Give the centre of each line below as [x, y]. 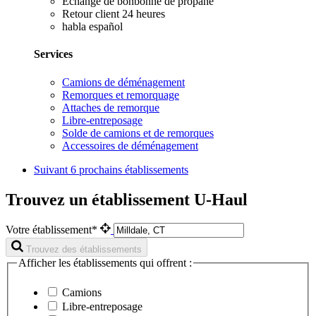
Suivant [52, 169]
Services [53, 54]
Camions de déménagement [123, 82]
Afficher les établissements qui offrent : [105, 263]
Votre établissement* [53, 230]
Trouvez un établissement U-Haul [127, 199]
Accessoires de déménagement [130, 145]
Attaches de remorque [111, 107]
